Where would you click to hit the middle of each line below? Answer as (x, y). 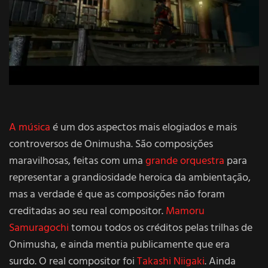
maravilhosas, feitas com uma (77, 161)
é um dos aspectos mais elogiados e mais (144, 127)
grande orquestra (185, 161)
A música (30, 127)
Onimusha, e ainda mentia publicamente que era (119, 245)
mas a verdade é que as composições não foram (117, 194)
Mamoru (185, 211)
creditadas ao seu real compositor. (87, 211)
